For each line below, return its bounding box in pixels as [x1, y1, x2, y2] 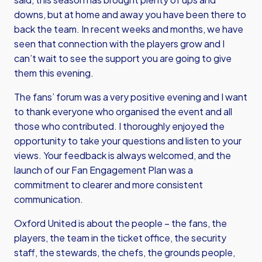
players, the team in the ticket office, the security [14, 232, 226, 244]
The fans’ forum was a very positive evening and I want [14, 91, 247, 103]
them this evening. [14, 67, 95, 79]
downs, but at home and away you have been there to [14, 8, 246, 20]
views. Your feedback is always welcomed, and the [14, 149, 231, 161]
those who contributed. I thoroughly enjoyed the [14, 120, 225, 132]
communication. [14, 193, 85, 205]
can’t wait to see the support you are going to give [14, 52, 232, 64]
